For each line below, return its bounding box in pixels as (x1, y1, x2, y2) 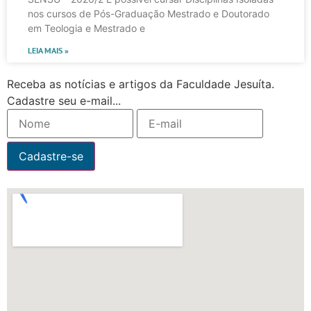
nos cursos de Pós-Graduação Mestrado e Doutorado (28, 7, 269, 19)
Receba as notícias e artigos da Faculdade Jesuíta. (7, 76, 274, 91)
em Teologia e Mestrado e (28, 22, 145, 34)
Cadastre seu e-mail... (7, 93, 121, 108)
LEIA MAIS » (28, 44, 69, 56)
